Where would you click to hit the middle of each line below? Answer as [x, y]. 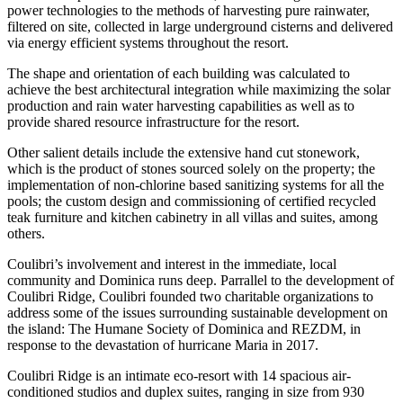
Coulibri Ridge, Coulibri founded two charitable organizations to [190, 296]
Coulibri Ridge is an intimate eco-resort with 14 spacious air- [179, 375]
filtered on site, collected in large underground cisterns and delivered [200, 26]
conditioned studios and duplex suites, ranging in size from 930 [186, 391]
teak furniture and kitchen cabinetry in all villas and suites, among [193, 217]
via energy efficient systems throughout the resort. [148, 42]
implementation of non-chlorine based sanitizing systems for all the [196, 184]
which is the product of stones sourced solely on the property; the [191, 168]
